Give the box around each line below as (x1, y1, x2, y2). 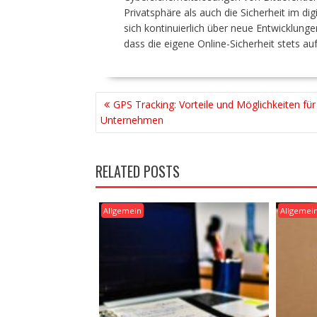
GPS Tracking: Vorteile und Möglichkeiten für (113, 97, 316, 111)
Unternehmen (100, 113, 163, 127)
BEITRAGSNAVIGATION (94, 88, 211, 110)
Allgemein (103, 204, 142, 216)
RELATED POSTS (95, 160, 180, 182)
